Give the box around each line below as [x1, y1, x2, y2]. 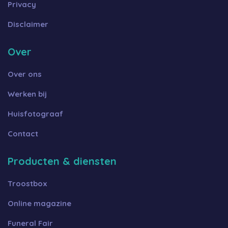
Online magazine [8, 198, 71, 208]
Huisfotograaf [8, 108, 63, 119]
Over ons [8, 69, 42, 79]
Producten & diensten [8, 154, 117, 167]
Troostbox [8, 178, 47, 188]
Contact [8, 128, 38, 138]
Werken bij [8, 89, 47, 99]
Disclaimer [8, 19, 48, 29]
